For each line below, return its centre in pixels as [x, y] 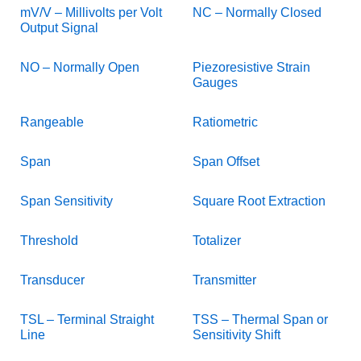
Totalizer [217, 240]
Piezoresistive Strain [251, 67]
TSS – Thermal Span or [260, 319]
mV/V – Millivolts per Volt [91, 12]
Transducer [52, 280]
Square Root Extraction [259, 201]
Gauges [215, 82]
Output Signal [59, 27]
